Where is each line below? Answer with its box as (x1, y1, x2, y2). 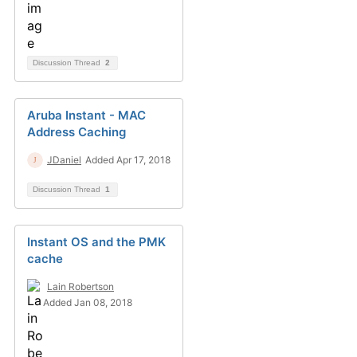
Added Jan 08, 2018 (43, 296, 132, 308)
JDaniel (47, 154, 81, 166)
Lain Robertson (47, 280, 114, 292)
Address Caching (27, 124, 126, 139)
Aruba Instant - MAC (27, 108, 146, 123)
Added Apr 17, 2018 (85, 154, 171, 166)
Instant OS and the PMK (27, 234, 166, 249)
